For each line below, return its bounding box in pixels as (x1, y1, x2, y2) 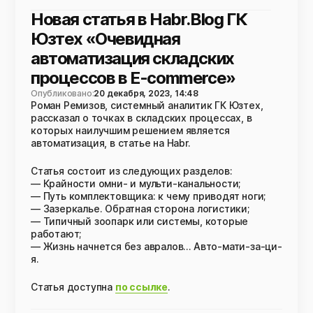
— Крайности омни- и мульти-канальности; (31, 177, 241, 189)
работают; (31, 228, 82, 240)
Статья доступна (31, 281, 115, 293)
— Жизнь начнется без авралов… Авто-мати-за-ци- (31, 240, 282, 252)
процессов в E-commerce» (31, 68, 235, 88)
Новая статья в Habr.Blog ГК (31, 9, 247, 29)
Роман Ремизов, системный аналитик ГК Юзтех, (31, 99, 263, 111)
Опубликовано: (31, 88, 94, 99)
